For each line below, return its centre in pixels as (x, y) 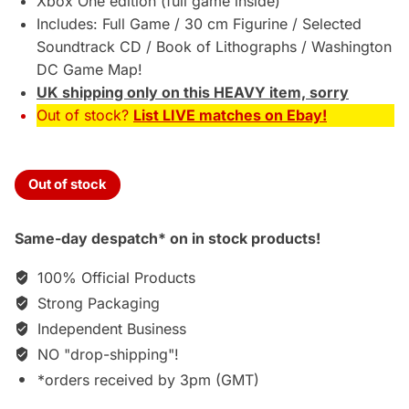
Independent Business (110, 329)
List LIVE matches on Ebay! (230, 115)
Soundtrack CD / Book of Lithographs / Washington (214, 47)
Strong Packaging (96, 304)
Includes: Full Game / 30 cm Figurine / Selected (199, 24)
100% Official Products (114, 278)
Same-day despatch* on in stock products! (168, 239)
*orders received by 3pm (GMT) (146, 380)
